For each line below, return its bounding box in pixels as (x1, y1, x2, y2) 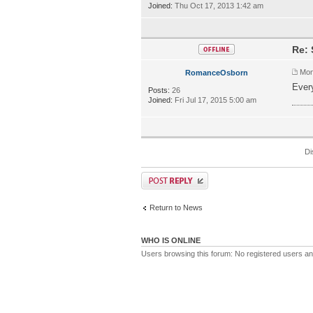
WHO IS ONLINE (141, 235, 201, 245)
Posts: (148, 85, 170, 94)
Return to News (150, 203, 203, 212)
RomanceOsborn (185, 68, 249, 77)
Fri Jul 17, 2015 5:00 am (173, 95, 256, 104)
